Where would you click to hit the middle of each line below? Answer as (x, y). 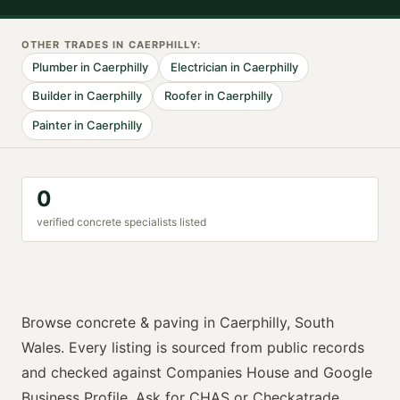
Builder (52, 96)
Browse (49, 322)
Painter (52, 125)
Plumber (55, 67)
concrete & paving (137, 322)
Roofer (183, 96)
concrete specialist (124, 221)
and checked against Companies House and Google (197, 372)
